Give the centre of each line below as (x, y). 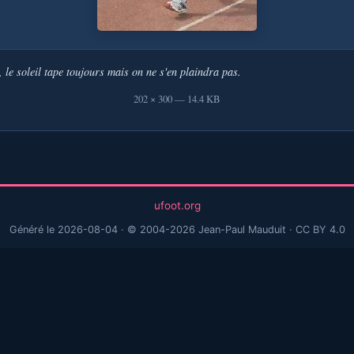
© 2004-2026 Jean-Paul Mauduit (206, 229)
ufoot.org (177, 205)
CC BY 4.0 (320, 229)
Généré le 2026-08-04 (63, 229)
